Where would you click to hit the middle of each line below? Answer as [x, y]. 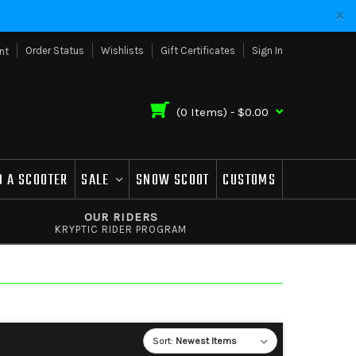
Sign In [267, 50]
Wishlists [122, 50]
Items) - [211, 112]
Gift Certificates [198, 50]
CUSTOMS [250, 180]
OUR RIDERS [121, 217]
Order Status [55, 50]
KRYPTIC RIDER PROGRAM [121, 229]
